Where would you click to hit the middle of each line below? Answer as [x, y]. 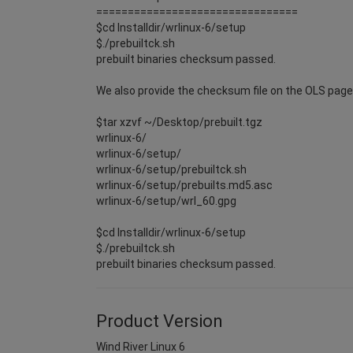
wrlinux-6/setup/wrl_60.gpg [166, 201]
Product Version [160, 321]
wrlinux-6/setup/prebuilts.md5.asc [184, 185]
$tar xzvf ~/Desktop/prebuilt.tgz [179, 122]
